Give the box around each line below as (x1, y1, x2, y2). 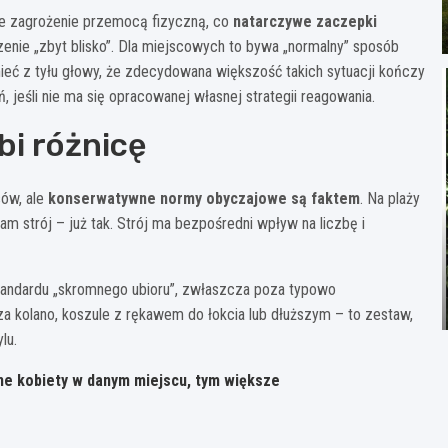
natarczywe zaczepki (233, 11, 377, 31)
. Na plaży (360, 188, 420, 208)
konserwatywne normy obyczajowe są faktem (48, 188, 360, 208)
